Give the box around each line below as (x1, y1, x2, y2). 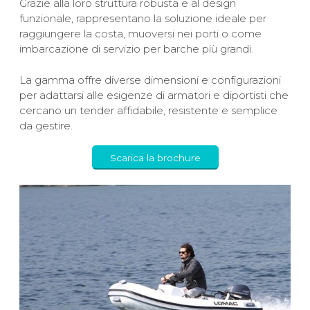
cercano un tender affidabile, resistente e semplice (19, 103, 278, 117)
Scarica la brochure (109, 152, 201, 163)
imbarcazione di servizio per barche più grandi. (19, 42, 254, 56)
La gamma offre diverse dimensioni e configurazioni (19, 73, 282, 86)
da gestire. (19, 118, 73, 132)
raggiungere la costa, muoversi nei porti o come (19, 27, 262, 41)
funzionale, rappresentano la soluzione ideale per (19, 12, 267, 26)
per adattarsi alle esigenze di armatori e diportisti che (19, 88, 289, 102)
